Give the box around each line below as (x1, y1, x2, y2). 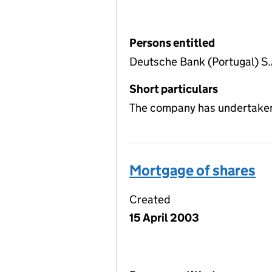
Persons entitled (129, 36, 215, 50)
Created (129, 192, 171, 206)
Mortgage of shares (129, 161, 256, 179)
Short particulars (129, 81, 218, 96)
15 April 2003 (129, 210, 199, 225)
